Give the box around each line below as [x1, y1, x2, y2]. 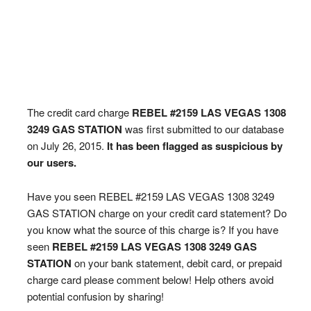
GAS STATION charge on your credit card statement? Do [26, 205, 287, 220]
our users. [26, 155, 76, 170]
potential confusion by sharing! [26, 289, 164, 303]
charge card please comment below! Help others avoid [26, 272, 274, 287]
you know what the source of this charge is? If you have [26, 222, 278, 237]
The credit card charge [26, 105, 132, 119]
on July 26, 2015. [26, 138, 107, 153]
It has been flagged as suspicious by [106, 138, 283, 153]
